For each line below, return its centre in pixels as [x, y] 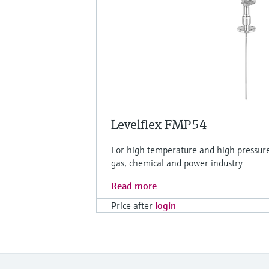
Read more [134, 185]
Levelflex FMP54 [159, 124]
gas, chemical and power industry [177, 162]
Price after [132, 205]
